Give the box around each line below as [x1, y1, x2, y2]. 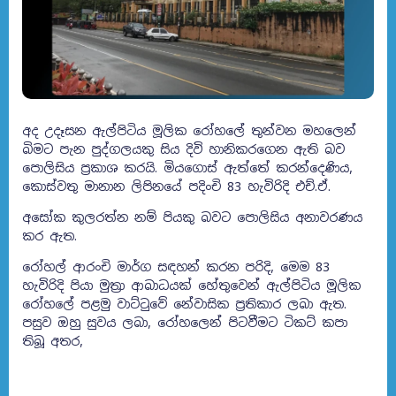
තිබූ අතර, [22, 332, 83, 349]
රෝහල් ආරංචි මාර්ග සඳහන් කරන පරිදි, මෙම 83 [22, 258, 330, 275]
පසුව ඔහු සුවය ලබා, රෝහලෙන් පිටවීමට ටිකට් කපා [22, 314, 347, 331]
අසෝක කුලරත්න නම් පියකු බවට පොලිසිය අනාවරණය [22, 209, 362, 225]
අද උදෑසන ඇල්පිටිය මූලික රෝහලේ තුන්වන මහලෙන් [22, 122, 356, 139]
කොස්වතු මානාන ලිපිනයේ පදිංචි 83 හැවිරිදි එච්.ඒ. [22, 178, 331, 194]
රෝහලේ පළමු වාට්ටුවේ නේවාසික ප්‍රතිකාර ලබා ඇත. [22, 295, 346, 312]
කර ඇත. [22, 227, 77, 244]
